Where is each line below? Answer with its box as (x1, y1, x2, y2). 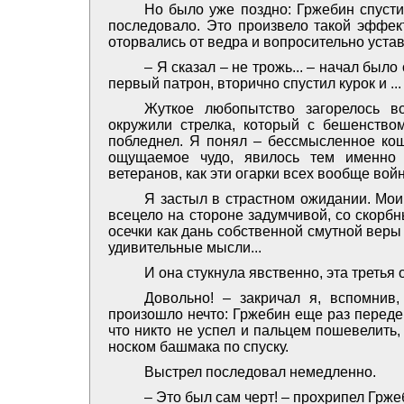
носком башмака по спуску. (108, 338, 289, 354)
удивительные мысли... (108, 239, 262, 255)
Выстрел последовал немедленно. (144, 363, 376, 380)
